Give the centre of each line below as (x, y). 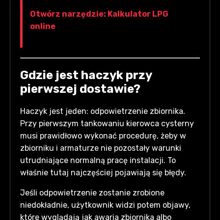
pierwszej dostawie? (80, 89)
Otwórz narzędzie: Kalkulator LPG (99, 14)
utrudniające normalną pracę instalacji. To (98, 161)
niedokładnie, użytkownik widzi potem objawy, (105, 205)
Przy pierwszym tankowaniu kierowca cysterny (107, 124)
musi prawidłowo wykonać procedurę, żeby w (103, 136)
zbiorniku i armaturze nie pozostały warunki (101, 148)
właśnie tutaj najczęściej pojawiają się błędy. (103, 173)
